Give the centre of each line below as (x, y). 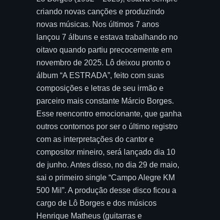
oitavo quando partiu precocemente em (104, 50)
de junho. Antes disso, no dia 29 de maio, (108, 165)
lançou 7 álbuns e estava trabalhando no (107, 37)
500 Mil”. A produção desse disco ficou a (106, 190)
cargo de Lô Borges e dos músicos (96, 203)
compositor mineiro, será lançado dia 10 (106, 152)
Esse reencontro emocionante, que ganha (109, 114)
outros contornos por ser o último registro (107, 126)
